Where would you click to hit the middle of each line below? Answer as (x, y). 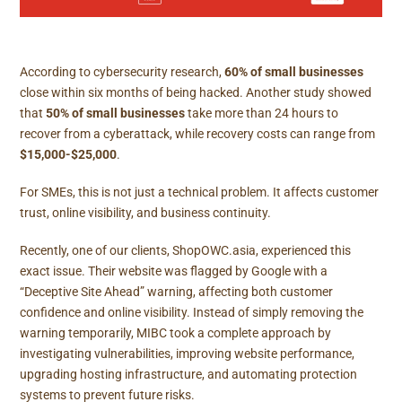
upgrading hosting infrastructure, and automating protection (189, 374)
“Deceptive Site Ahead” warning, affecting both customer (177, 292)
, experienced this (304, 250)
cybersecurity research (157, 73)
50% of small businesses (116, 114)
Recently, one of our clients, (96, 250)
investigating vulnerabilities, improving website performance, (188, 354)
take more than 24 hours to (262, 114)
